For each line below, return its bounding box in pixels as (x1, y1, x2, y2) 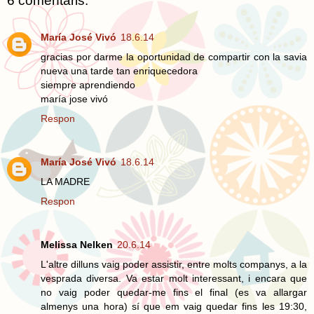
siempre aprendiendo (41, 78, 135, 90)
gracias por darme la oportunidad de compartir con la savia (41, 50, 307, 62)
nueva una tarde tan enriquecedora (41, 64, 198, 76)
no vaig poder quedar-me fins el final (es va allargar (41, 286, 307, 298)
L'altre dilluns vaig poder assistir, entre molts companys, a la (41, 258, 307, 270)
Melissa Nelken (41, 238, 113, 250)
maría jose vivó (41, 93, 108, 104)
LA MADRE (41, 175, 90, 187)
